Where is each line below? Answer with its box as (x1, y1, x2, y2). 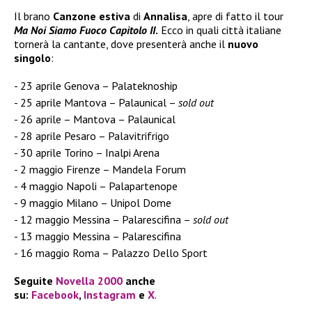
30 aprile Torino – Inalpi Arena (20, 146, 159, 160)
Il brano (14, 9, 53, 24)
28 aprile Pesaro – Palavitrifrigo (20, 129, 169, 143)
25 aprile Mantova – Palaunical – (20, 95, 178, 110)
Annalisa (143, 9, 187, 24)
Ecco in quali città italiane (158, 23, 281, 38)
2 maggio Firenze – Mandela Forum (20, 162, 186, 177)
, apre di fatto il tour (187, 9, 283, 24)
